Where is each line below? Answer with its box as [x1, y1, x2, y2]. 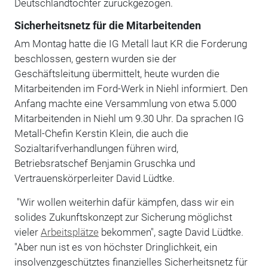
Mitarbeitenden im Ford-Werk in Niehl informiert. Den [14, 82, 248, 95]
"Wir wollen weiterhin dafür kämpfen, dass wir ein [14, 196, 234, 208]
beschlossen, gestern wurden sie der [14, 52, 176, 65]
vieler [14, 226, 41, 238]
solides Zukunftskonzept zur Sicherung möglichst [14, 211, 232, 223]
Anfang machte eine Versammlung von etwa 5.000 [14, 97, 236, 109]
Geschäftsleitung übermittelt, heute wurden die [14, 67, 220, 80]
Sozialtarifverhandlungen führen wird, [14, 142, 178, 154]
